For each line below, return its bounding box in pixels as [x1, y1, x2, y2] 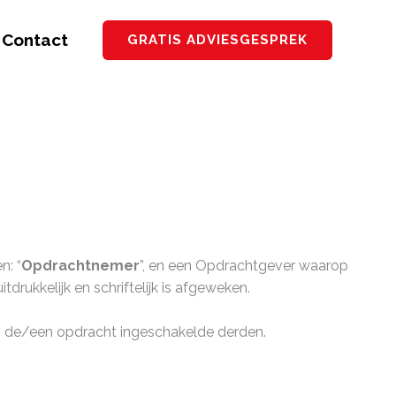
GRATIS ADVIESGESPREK [127, 32, 308, 48]
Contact [2, 29, 68, 49]
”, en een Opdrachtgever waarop [140, 256, 348, 274]
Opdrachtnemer [21, 256, 140, 274]
